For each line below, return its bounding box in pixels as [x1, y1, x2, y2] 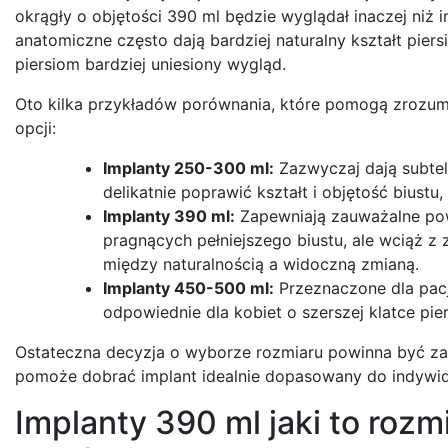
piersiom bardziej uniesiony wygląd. [15, 53, 286, 74]
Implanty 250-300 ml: [103, 157, 274, 178]
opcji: [15, 117, 56, 138]
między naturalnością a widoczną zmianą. [103, 253, 419, 274]
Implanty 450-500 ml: [103, 277, 274, 298]
